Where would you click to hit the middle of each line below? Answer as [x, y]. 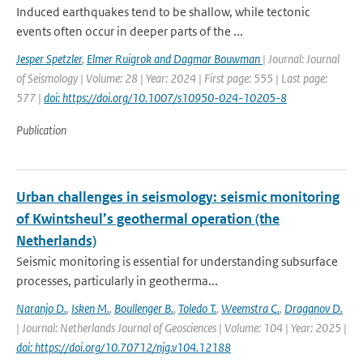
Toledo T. [197, 308]
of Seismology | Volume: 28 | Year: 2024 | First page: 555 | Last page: [172, 78]
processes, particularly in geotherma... [117, 281]
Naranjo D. [41, 308]
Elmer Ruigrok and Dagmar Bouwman [175, 59]
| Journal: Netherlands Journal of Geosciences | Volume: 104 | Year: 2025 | [181, 328]
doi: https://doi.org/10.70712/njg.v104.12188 [124, 347]
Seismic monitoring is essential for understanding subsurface [177, 261]
